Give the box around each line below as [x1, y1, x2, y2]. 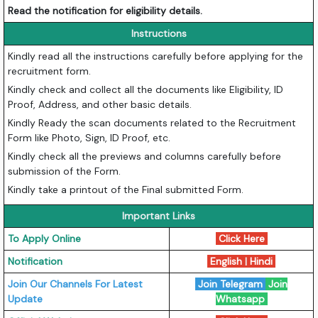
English [210, 254, 246, 268]
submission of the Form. [8, 164, 121, 177]
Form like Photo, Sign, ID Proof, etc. [8, 131, 171, 144]
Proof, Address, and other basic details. [8, 97, 192, 111]
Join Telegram [195, 277, 266, 290]
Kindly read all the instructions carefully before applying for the [8, 49, 304, 62]
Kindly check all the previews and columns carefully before [8, 149, 282, 163]
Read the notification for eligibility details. [8, 4, 203, 17]
